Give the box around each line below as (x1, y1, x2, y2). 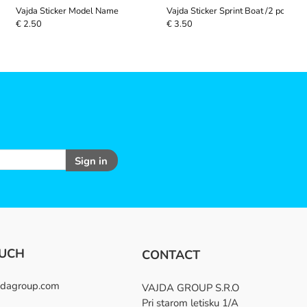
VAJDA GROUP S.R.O (142, 280, 240, 295)
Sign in (69, 154, 108, 169)
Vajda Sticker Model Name (15, 4, 119, 17)
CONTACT (142, 246, 201, 263)
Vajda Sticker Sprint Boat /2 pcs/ (166, 4, 291, 17)
